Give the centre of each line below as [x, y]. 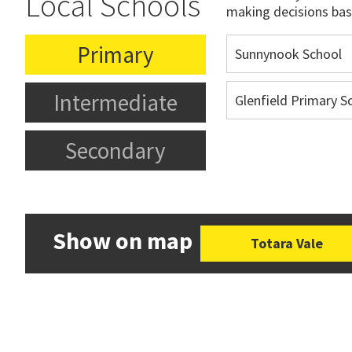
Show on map [123, 240]
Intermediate [116, 103]
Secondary [116, 150]
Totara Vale [287, 243]
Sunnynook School [288, 54]
